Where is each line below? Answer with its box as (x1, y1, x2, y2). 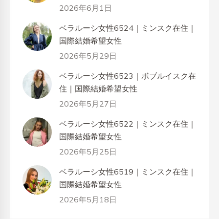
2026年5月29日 (59, 51, 117, 61)
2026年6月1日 (59, 3, 112, 13)
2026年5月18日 (59, 195, 117, 205)
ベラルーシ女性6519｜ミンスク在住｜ (59, 167, 196, 177)
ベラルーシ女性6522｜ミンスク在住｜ (59, 119, 196, 129)
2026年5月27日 (59, 99, 117, 109)
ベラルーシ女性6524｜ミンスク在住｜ (59, 23, 196, 33)
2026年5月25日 (59, 147, 117, 157)
